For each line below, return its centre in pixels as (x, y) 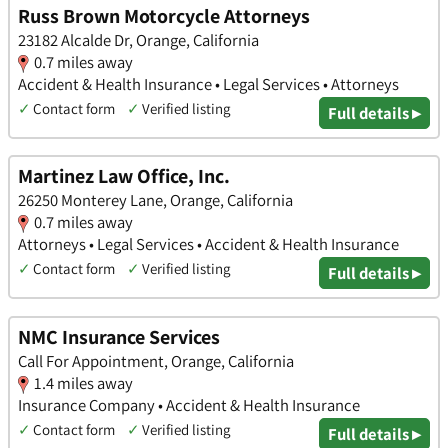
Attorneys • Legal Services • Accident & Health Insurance (208, 244)
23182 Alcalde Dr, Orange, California (138, 39)
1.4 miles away (83, 382)
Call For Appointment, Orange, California (156, 360)
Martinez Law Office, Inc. (124, 176)
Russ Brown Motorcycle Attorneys (164, 15)
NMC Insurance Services (119, 336)
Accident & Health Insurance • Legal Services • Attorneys (208, 83)
